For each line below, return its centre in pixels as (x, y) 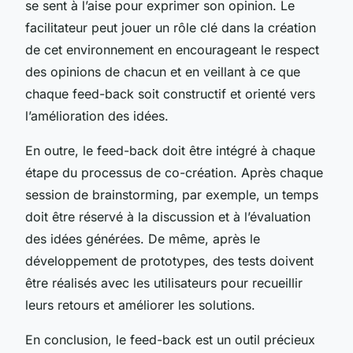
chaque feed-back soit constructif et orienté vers (170, 93)
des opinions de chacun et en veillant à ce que (163, 71)
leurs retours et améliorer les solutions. (140, 305)
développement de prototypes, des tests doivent (169, 260)
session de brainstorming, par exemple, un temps (172, 194)
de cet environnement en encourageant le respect (172, 49)
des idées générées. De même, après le (143, 238)
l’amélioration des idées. (97, 115)
